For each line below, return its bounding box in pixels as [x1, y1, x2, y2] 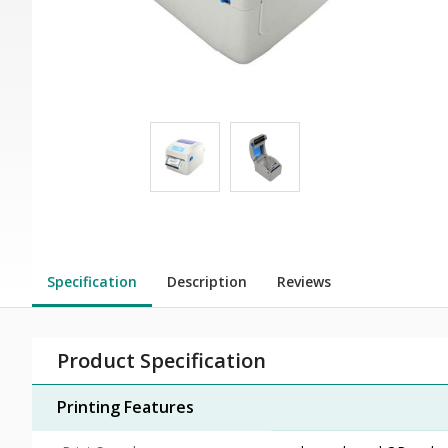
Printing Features [57, 395, 194, 418]
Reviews [277, 271, 331, 291]
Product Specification [57, 346, 266, 374]
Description [167, 271, 247, 291]
